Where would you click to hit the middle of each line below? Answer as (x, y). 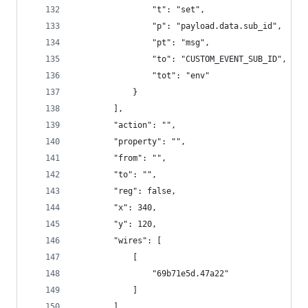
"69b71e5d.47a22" (152, 274)
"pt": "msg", (142, 43)
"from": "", (121, 158)
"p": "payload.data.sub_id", (178, 26)
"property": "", (130, 142)
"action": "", (125, 125)
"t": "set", (140, 10)
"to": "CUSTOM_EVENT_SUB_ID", (181, 59)
